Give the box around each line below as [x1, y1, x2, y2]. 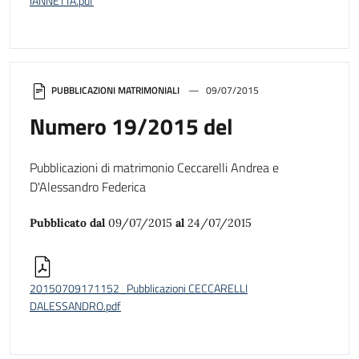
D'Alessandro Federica [30, 177, 146, 197]
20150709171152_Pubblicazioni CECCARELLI [30, 280, 248, 298]
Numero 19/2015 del [30, 109, 233, 144]
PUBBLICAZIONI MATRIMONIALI [51, 83, 179, 99]
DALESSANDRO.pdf [30, 297, 121, 316]
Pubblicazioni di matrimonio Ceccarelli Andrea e [30, 158, 279, 178]
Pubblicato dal [30, 216, 108, 231]
